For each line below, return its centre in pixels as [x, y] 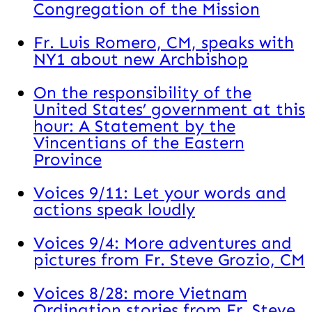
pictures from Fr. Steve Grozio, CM [169, 260]
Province [68, 159]
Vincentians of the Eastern [139, 143]
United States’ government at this [169, 109]
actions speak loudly [114, 210]
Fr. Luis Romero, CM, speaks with [164, 42]
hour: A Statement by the [134, 126]
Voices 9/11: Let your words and [160, 193]
